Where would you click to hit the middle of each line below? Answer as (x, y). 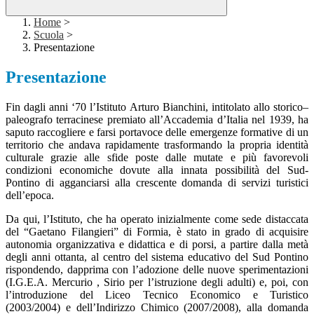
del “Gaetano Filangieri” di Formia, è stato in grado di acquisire (157, 232)
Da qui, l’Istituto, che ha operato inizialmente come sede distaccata (157, 219)
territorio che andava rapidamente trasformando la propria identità (157, 145)
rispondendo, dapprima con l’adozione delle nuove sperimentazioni (157, 270)
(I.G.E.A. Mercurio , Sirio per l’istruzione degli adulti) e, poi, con (157, 282)
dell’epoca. (30, 196)
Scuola (49, 35)
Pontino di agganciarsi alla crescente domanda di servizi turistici (157, 183)
